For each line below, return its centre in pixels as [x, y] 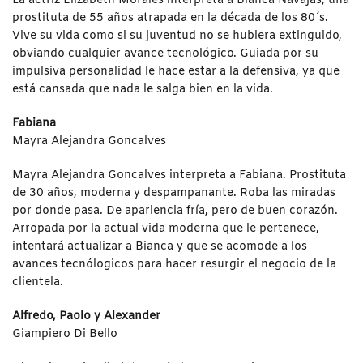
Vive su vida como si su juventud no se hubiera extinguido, [177, 36]
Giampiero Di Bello [65, 334]
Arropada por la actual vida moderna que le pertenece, [166, 228]
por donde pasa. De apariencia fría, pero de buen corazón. [175, 211]
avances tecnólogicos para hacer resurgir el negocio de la [174, 264]
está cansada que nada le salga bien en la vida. [143, 89]
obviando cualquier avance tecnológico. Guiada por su [165, 53]
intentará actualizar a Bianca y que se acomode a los [160, 246]
